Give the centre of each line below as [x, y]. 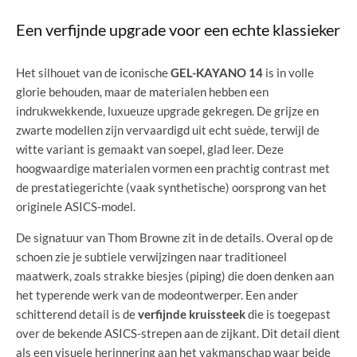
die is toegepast [288, 314]
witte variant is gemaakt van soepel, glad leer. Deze [150, 149]
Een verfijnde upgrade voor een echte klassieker [178, 29]
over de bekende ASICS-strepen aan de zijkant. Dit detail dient [178, 333]
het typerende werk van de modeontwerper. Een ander [157, 294]
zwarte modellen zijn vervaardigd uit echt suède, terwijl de [168, 129]
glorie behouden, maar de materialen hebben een [142, 91]
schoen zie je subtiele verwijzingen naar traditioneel [151, 256]
